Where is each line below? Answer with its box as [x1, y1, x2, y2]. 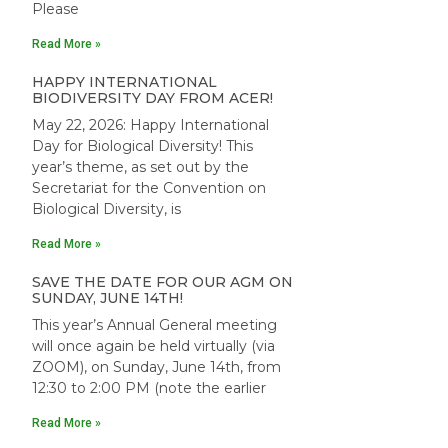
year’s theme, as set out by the [32, 158, 249, 176]
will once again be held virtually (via [32, 337, 275, 355]
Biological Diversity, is [32, 200, 181, 218]
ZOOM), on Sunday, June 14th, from [32, 358, 281, 376]
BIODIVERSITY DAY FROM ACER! [32, 89, 273, 107]
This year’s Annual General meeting [32, 316, 277, 334]
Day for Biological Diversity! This [32, 137, 253, 155]
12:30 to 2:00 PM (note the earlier [32, 379, 266, 397]
